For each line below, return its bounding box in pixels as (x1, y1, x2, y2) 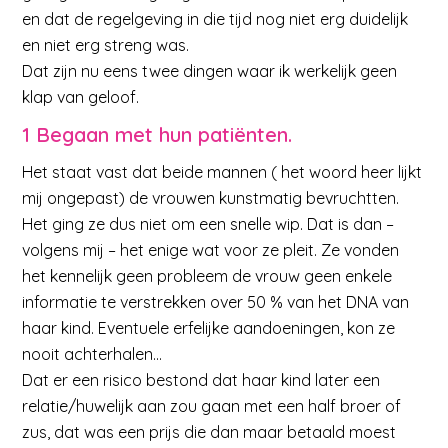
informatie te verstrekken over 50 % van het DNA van (22, 292, 410, 313)
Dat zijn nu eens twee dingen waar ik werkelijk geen (22, 60, 398, 81)
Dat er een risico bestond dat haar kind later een (22, 370, 381, 391)
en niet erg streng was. (22, 34, 190, 55)
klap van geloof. (22, 86, 140, 107)
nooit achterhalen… (22, 344, 163, 365)
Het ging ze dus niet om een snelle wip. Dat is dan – (22, 214, 395, 235)
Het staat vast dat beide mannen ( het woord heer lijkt (22, 162, 423, 183)
